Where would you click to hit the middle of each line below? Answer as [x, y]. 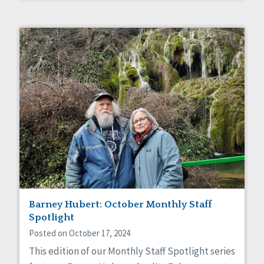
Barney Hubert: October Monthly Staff [120, 204]
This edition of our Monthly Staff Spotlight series [132, 251]
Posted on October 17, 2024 [80, 233]
